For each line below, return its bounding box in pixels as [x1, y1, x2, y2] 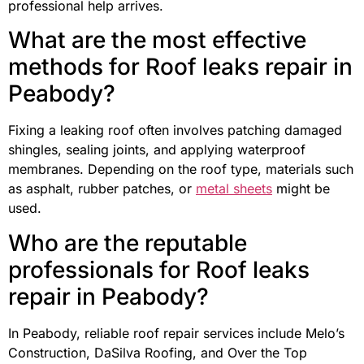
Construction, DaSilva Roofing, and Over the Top [8, 344, 307, 361]
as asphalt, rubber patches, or [8, 180, 196, 197]
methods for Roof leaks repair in [8, 53, 353, 81]
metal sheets [196, 180, 272, 197]
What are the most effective [8, 26, 306, 54]
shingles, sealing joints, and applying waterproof [8, 141, 305, 158]
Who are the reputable [8, 228, 247, 257]
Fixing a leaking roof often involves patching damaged [8, 122, 342, 139]
